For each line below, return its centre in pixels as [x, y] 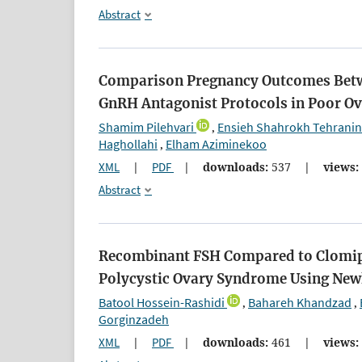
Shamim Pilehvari [146, 126]
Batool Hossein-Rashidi [162, 303]
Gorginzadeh [134, 320]
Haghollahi [128, 143]
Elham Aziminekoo [216, 143]
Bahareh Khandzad [300, 303]
